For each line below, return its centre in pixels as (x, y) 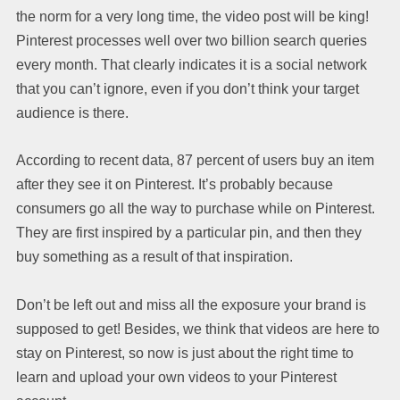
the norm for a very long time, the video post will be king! (194, 16)
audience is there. (72, 112)
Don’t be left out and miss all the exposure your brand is (191, 304)
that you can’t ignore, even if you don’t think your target (187, 88)
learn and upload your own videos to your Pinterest (176, 377)
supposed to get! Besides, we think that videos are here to (198, 329)
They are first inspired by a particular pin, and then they (189, 232)
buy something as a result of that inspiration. (154, 256)
